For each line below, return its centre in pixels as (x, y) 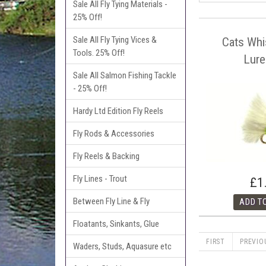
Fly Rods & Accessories (114, 133)
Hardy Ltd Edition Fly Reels (118, 111)
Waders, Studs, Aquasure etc (123, 246)
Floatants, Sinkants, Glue (116, 224)
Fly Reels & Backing (107, 156)
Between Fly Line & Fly (112, 201)
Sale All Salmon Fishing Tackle (125, 75)
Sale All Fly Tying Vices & (115, 39)
